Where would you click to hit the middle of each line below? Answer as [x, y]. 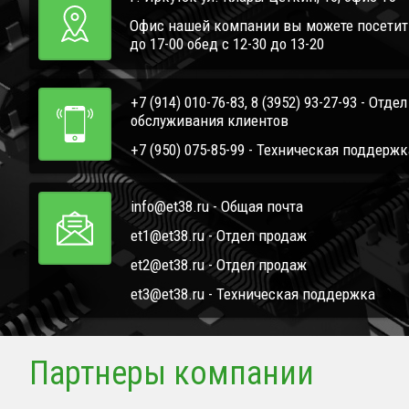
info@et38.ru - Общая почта [217, 207]
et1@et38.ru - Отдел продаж [219, 236]
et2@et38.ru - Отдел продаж [219, 265]
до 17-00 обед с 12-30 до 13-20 [227, 44]
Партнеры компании [172, 374]
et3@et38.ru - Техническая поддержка [253, 294]
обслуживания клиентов [210, 121]
